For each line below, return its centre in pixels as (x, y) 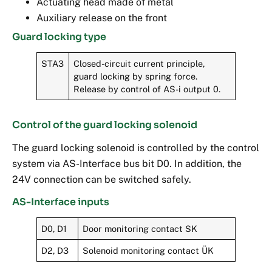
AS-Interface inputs (61, 202)
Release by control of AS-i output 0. (147, 89)
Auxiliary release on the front (102, 18)
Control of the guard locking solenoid (105, 124)
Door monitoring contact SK (140, 228)
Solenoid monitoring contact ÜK (148, 250)
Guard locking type (59, 36)
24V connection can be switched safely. (102, 179)
